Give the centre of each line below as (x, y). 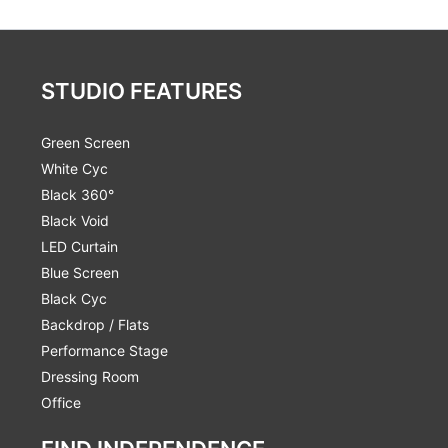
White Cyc (74, 168)
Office (60, 402)
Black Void (74, 220)
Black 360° (77, 194)
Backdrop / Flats (94, 324)
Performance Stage (104, 350)
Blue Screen (79, 272)
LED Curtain (79, 246)
